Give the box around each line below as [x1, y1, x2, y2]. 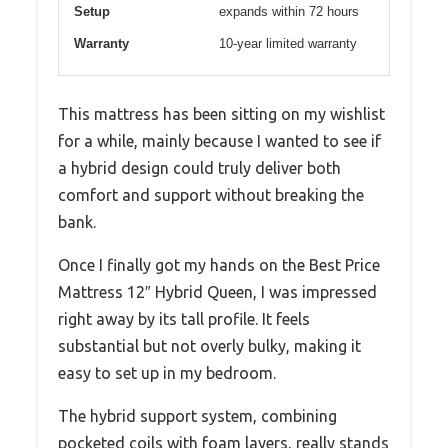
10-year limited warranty [219, 36, 357, 52]
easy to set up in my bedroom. [58, 364, 276, 383]
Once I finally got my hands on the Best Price [58, 256, 380, 275]
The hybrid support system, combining [58, 407, 337, 426]
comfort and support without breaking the [58, 186, 364, 205]
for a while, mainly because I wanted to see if [58, 132, 381, 151]
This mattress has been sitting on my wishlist [58, 105, 385, 124]
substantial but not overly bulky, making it [58, 337, 361, 356]
